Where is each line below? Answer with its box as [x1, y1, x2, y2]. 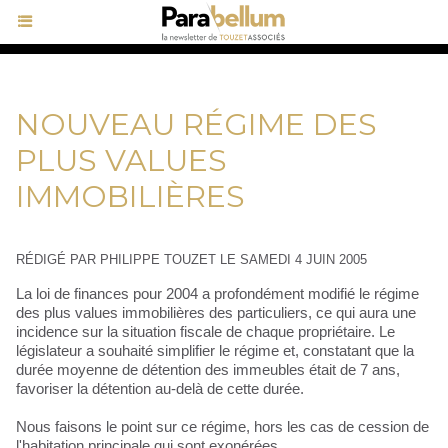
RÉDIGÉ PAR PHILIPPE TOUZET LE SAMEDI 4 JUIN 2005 [16, 252, 367, 268]
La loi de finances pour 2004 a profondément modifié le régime [16, 285, 419, 303]
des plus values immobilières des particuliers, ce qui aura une [16, 304, 416, 322]
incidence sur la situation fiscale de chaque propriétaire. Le [16, 323, 395, 341]
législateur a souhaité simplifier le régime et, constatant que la [16, 342, 414, 360]
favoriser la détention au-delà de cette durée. [16, 380, 304, 398]
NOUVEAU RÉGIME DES [16, 106, 377, 144]
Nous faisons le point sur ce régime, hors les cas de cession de [16, 418, 429, 436]
